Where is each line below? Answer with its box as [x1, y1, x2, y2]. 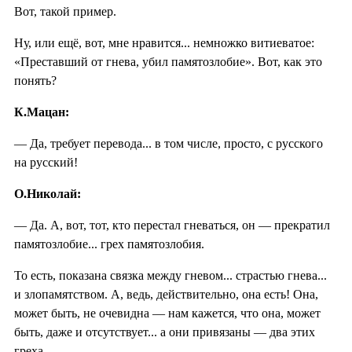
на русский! [14, 155, 78, 169]
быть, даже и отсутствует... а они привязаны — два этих [14, 324, 315, 339]
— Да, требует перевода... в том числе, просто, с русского [14, 136, 323, 150]
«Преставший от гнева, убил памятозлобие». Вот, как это [14, 54, 322, 68]
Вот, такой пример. [14, 4, 116, 18]
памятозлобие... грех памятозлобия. [14, 236, 204, 251]
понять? [14, 73, 57, 87]
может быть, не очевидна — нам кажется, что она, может [14, 306, 321, 320]
